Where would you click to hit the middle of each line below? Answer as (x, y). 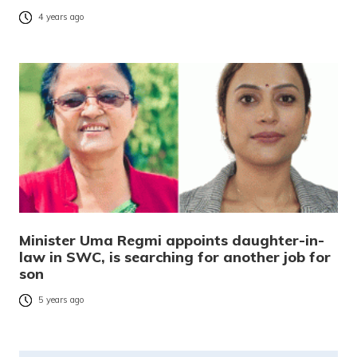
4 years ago (61, 17)
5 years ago (61, 300)
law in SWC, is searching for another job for (175, 257)
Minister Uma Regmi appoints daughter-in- (172, 240)
